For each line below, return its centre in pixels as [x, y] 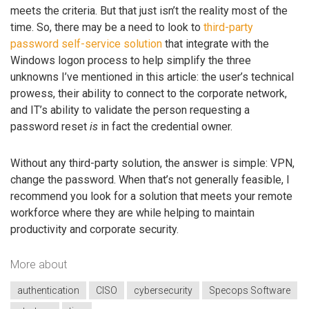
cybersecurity [163, 290]
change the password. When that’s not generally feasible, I [150, 179]
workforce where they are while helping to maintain [132, 212]
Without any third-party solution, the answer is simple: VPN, [152, 163]
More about [39, 265]
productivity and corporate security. [94, 229]
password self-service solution [86, 43]
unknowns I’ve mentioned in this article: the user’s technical [152, 77]
